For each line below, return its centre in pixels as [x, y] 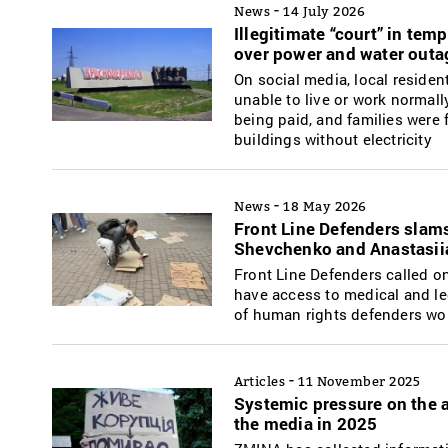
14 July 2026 [324, 10]
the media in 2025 [306, 423]
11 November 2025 [359, 380]
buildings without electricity [333, 138]
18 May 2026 [325, 205]
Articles [259, 380]
